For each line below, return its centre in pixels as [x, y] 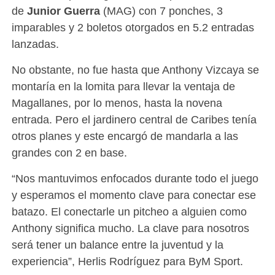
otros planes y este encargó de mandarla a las [125, 136]
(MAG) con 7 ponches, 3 [161, 10]
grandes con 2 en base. [69, 152]
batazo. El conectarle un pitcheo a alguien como [129, 211]
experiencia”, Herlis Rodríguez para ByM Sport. [127, 261]
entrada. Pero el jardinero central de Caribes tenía [134, 119]
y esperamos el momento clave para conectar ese [134, 195]
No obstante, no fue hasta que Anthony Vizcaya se [135, 69]
